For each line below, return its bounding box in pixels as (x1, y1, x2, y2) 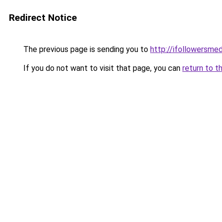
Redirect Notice (9, 12, 77, 23)
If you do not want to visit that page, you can (21, 63, 182, 73)
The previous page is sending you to (21, 45, 150, 54)
